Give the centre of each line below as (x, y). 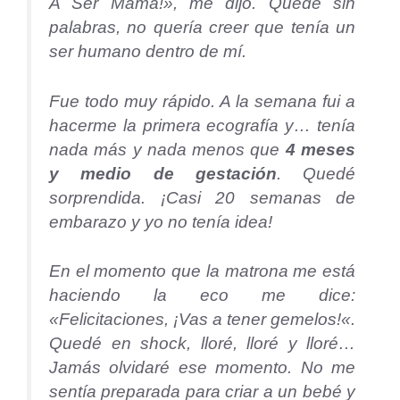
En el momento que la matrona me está (202, 271)
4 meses (318, 149)
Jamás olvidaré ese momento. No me (202, 368)
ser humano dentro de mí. (148, 51)
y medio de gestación (163, 173)
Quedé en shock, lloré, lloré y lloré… (202, 344)
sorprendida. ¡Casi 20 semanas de (202, 197)
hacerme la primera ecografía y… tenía (202, 125)
